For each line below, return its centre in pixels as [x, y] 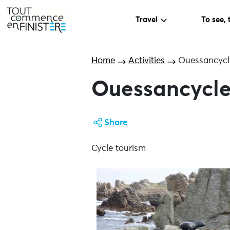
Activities [146, 61]
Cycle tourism [118, 149]
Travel [147, 20]
